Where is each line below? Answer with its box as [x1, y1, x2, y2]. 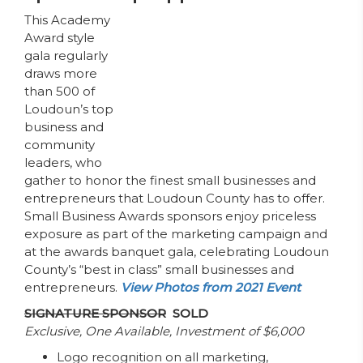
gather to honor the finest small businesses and [24, 173, 316, 188]
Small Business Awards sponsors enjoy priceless [24, 208, 316, 224]
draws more [24, 66, 97, 81]
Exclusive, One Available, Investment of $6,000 [24, 323, 304, 339]
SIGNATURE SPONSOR [24, 305, 166, 321]
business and [24, 119, 104, 135]
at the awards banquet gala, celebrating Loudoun [24, 244, 329, 259]
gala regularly [24, 48, 108, 63]
